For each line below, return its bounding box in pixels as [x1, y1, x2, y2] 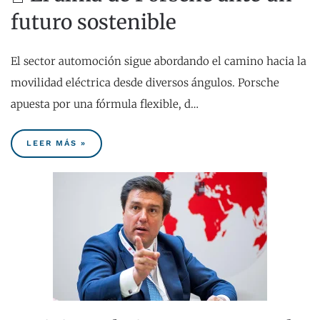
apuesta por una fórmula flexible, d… [11, 97, 199, 111]
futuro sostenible [11, 9, 176, 36]
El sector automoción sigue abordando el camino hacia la [11, 54, 306, 69]
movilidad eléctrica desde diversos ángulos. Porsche [11, 76, 282, 90]
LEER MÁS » [26, 139, 86, 149]
